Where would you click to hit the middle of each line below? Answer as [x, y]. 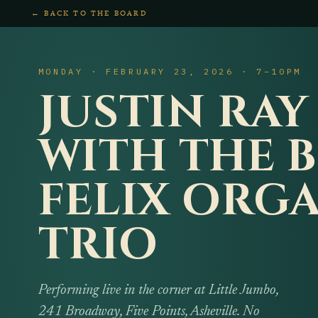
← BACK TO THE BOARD [89, 13]
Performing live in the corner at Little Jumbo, [158, 290]
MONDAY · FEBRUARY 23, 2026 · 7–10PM [170, 71]
